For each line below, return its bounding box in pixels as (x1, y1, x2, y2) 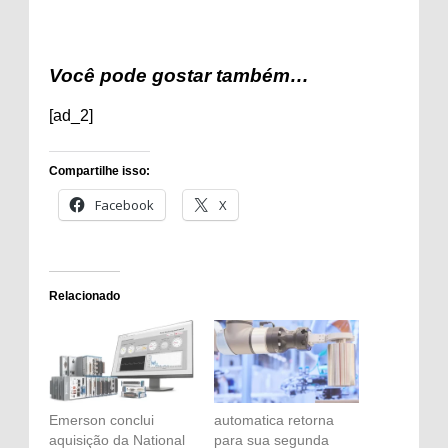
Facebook (95, 196, 154, 214)
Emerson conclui (49, 411, 154, 428)
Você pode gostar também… (49, 65, 309, 86)
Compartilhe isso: (49, 164, 150, 178)
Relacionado (49, 289, 120, 303)
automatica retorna (214, 411, 334, 428)
